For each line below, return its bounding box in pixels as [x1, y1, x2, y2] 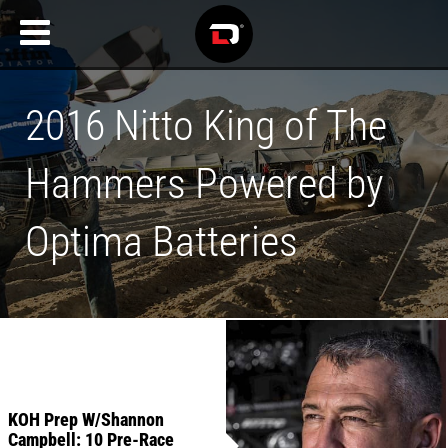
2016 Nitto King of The [25, 96, 387, 152]
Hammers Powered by [25, 154, 384, 210]
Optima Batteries [25, 212, 298, 268]
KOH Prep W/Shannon [8, 407, 164, 432]
